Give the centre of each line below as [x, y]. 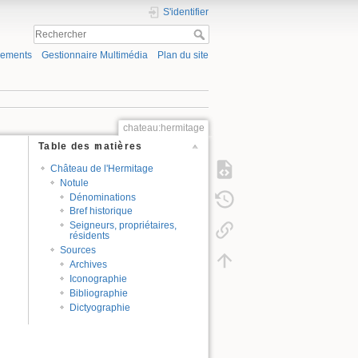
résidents [90, 236]
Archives [89, 265]
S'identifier [186, 12]
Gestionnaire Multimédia [94, 56]
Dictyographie [100, 307]
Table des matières [91, 147]
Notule [75, 183]
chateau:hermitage [163, 127]
